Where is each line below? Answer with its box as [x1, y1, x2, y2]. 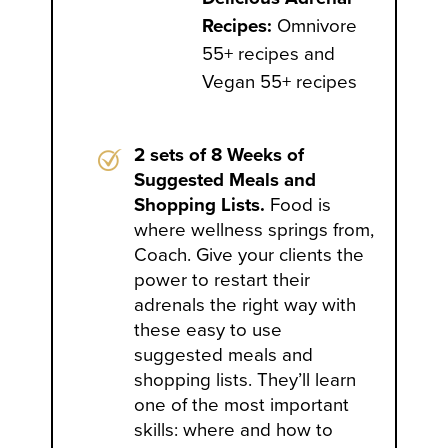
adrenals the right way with [134, 293, 357, 316]
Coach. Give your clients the [134, 243, 365, 266]
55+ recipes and [201, 42, 335, 65]
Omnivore [271, 14, 357, 37]
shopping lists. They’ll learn [134, 368, 357, 391]
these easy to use [134, 318, 283, 341]
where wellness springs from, [134, 218, 375, 241]
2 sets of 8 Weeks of [134, 143, 305, 166]
